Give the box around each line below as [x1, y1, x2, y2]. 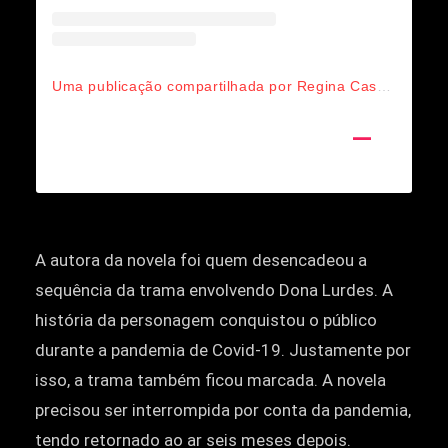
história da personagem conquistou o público [35, 309, 377, 330]
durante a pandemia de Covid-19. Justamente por [35, 339, 411, 360]
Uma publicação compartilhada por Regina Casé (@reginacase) [376, 77, 391, 94]
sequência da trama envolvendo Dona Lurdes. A [35, 279, 393, 300]
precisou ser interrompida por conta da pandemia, [35, 399, 411, 420]
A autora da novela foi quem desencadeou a [35, 249, 367, 270]
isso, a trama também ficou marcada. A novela [35, 369, 386, 390]
